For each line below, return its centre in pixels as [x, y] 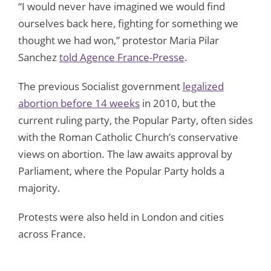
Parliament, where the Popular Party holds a [121, 171]
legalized [203, 86]
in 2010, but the [178, 103]
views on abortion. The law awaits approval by [125, 154]
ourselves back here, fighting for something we [128, 23]
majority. [39, 188]
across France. [52, 233]
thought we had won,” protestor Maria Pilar [119, 40]
